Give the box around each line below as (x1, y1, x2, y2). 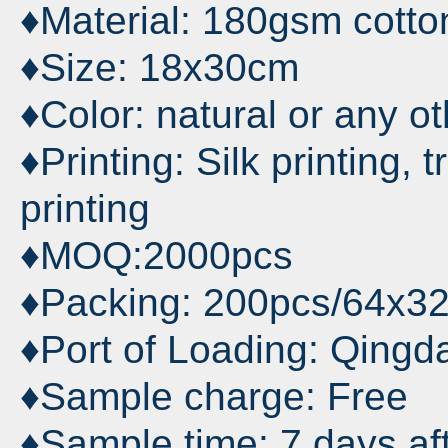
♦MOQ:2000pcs (20, 234, 293, 277)
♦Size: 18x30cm (20, 46, 299, 89)
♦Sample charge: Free (20, 375, 408, 418)
